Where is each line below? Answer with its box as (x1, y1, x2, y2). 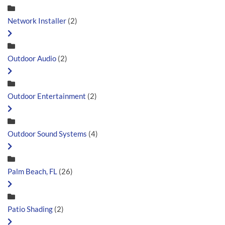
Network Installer (8, 16, 66, 25)
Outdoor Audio (8, 53, 56, 63)
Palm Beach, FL (8, 166, 57, 176)
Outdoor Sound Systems (8, 129, 88, 138)
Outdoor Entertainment (8, 91, 86, 100)
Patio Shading (8, 204, 53, 213)
